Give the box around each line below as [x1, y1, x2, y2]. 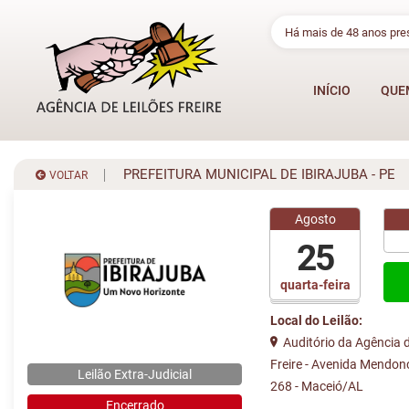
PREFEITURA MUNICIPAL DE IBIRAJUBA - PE [105, 166, 395, 183]
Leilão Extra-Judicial [78, 367, 193, 382]
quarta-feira [279, 277, 351, 292]
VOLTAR [47, 169, 88, 182]
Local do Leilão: [270, 313, 363, 328]
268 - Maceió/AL [270, 379, 364, 393]
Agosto [294, 212, 336, 226]
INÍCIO [312, 83, 351, 99]
